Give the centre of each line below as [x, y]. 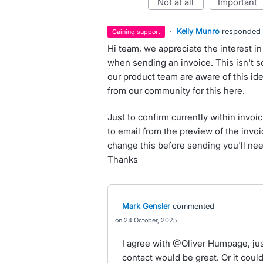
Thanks [122, 159]
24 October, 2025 [150, 220]
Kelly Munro [198, 31]
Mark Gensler [146, 206]
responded [242, 31]
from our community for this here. [176, 91]
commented [193, 206]
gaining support [139, 32]
